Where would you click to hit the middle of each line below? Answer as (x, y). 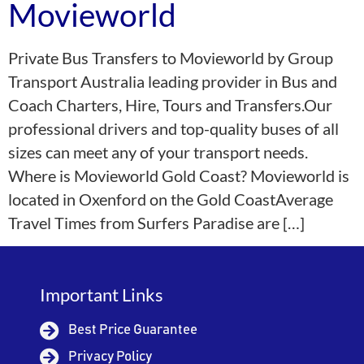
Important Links (102, 295)
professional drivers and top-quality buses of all (173, 128)
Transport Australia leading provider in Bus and (173, 81)
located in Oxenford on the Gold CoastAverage (171, 199)
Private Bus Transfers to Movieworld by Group (171, 58)
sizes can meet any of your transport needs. (158, 152)
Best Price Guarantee (133, 331)
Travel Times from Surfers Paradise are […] (156, 223)
